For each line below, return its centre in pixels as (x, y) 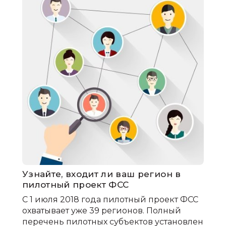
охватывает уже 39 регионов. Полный (102, 210)
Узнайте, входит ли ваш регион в (102, 174)
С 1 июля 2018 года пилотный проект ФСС (110, 199)
